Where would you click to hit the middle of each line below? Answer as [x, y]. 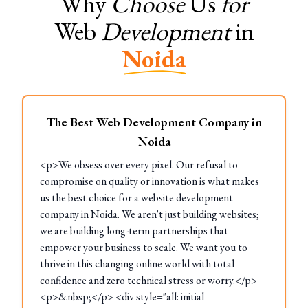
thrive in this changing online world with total [137, 264]
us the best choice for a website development [136, 198]
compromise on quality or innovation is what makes [150, 181]
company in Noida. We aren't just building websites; [150, 214]
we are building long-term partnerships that [134, 231]
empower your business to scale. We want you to [144, 247]
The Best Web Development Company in [154, 122]
